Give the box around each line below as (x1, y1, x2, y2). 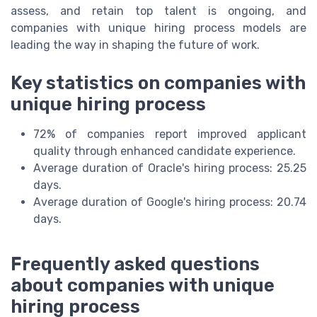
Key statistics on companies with (11, 72, 306, 94)
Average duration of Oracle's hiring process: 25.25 (33, 161, 306, 175)
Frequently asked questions (11, 253, 260, 275)
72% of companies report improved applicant (33, 127, 306, 142)
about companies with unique (11, 274, 275, 296)
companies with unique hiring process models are (11, 21, 306, 35)
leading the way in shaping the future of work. (11, 38, 260, 52)
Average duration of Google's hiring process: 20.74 (33, 195, 306, 209)
